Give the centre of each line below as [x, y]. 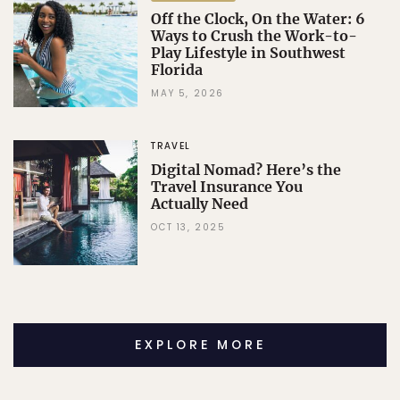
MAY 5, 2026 [187, 94]
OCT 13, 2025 [188, 228]
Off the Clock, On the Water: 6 [258, 19]
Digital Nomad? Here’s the [246, 170]
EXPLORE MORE [200, 344]
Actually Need [200, 204]
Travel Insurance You [227, 187]
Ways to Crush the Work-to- [254, 36]
